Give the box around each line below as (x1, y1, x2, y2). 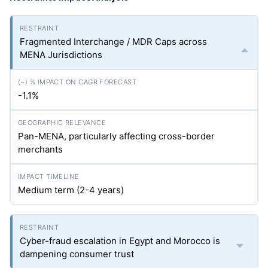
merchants (18, 144, 63, 155)
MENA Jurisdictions (20, 49, 102, 60)
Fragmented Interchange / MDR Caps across (20, 36, 207, 47)
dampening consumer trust (20, 248, 134, 260)
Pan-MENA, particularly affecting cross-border (18, 130, 215, 142)
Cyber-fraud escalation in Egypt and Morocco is (20, 235, 220, 246)
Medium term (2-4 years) (18, 184, 124, 196)
